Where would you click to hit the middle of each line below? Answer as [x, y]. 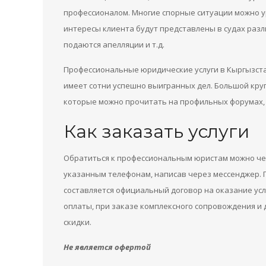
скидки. [77, 222]
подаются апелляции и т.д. [114, 45]
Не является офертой [107, 247]
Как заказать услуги [156, 132]
